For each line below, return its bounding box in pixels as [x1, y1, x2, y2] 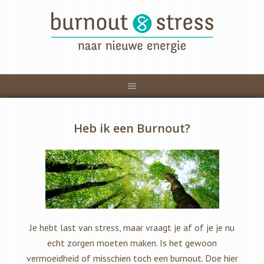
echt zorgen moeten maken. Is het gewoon [47, 237, 217, 249]
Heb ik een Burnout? [74, 120, 190, 136]
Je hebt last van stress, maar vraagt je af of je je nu [29, 222, 235, 233]
